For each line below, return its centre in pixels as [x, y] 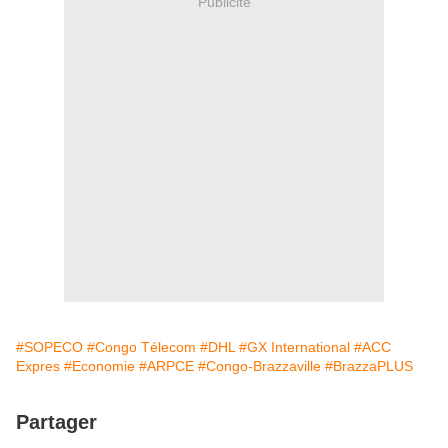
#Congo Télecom [141, 347]
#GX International [294, 347]
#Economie [99, 366]
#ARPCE [166, 366]
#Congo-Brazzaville [259, 366]
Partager [56, 422]
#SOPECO [49, 347]
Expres [38, 366]
